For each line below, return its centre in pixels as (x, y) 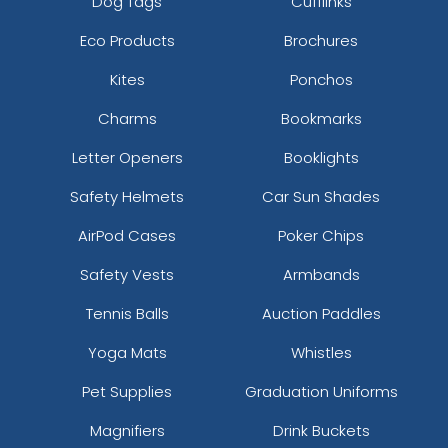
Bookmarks (321, 118)
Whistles (321, 352)
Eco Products (127, 40)
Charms (127, 118)
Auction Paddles (321, 313)
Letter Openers (127, 157)
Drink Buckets (321, 430)
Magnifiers (127, 430)
